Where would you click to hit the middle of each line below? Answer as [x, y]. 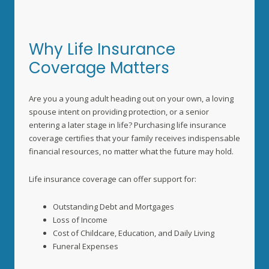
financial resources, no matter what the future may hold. [132, 151]
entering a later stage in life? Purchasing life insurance [128, 125]
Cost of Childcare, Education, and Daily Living [134, 233]
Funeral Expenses [86, 246]
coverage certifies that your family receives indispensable [134, 138]
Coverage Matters [99, 68]
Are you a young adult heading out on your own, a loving [131, 98]
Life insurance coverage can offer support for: [113, 179]
